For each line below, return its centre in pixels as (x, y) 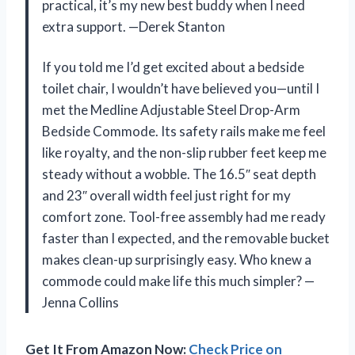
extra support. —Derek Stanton (134, 27)
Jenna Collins (80, 303)
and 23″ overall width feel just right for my (166, 196)
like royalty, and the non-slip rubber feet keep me (184, 153)
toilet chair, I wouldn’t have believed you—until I (181, 89)
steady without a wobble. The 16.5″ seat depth (179, 174)
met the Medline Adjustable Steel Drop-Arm (171, 110)
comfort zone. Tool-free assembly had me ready (184, 217)
